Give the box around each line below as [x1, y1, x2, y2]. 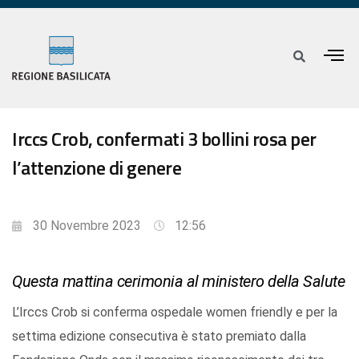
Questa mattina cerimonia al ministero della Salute [12, 272, 345, 292]
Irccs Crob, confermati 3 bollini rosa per [12, 124, 317, 154]
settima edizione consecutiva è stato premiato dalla [12, 329, 306, 345]
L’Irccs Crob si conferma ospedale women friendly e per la [12, 305, 337, 321]
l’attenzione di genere [12, 153, 181, 183]
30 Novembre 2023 [33, 218, 141, 234]
